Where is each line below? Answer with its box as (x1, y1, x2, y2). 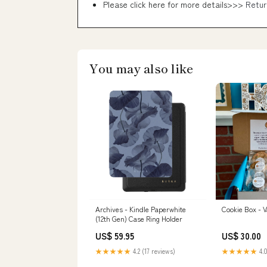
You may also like (89, 60, 193, 77)
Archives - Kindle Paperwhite (95, 204, 186, 214)
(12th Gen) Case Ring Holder (95, 213, 182, 223)
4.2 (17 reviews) (131, 246, 175, 256)
